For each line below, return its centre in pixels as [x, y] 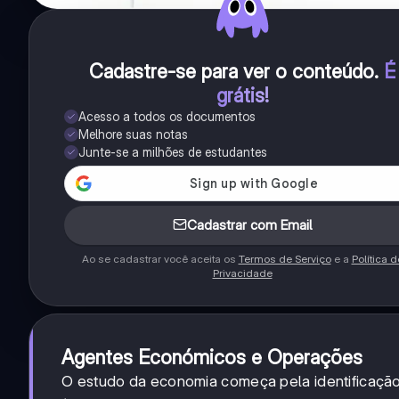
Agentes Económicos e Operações [212, 358]
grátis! [242, 96]
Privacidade [242, 273]
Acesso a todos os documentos [167, 117]
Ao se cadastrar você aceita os [160, 259]
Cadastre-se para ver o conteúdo [232, 72]
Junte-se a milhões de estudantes [173, 152]
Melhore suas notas [133, 134]
